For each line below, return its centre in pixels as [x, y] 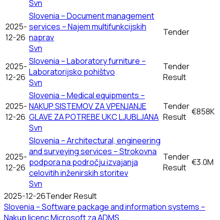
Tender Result [71, 196]
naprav [41, 37]
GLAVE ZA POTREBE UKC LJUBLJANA [94, 117]
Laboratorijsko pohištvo [72, 71]
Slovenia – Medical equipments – [87, 95]
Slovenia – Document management [92, 15]
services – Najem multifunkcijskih [88, 26]
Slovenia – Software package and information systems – [105, 206]
